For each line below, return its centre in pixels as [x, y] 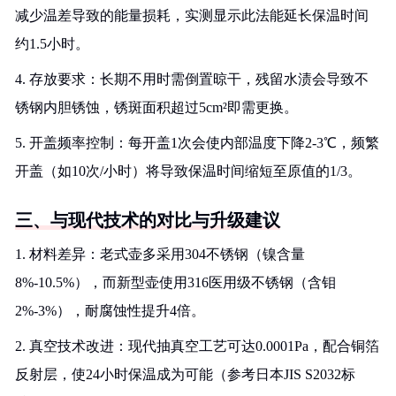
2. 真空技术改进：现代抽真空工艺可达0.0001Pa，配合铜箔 [197, 346]
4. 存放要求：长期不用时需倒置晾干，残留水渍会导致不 [192, 79]
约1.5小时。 [52, 44]
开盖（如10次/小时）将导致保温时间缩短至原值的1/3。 [188, 171]
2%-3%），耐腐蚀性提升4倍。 [110, 311]
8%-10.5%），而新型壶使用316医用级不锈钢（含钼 [175, 282]
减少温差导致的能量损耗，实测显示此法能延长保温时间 [192, 15]
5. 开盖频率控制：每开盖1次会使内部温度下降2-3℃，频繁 [197, 143]
